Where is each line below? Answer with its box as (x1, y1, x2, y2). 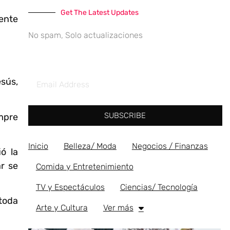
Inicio (28, 141, 48, 151)
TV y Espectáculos (35, 182, 105, 193)
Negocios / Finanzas (131, 141, 208, 151)
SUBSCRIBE (104, 111, 146, 121)
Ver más (103, 203, 133, 213)
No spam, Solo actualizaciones (28, 30, 145, 40)
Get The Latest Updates (60, 8, 139, 17)
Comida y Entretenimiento (35, 162, 133, 172)
